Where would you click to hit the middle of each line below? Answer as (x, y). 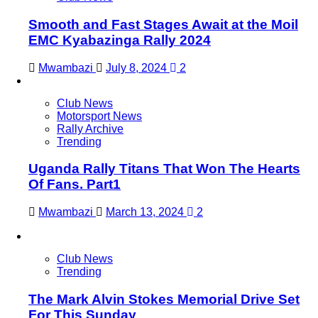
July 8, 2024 (138, 67)
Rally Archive (90, 128)
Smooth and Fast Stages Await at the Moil (163, 24)
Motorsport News (99, 116)
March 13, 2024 (146, 212)
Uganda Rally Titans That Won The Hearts (164, 169)
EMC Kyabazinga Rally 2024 (120, 40)
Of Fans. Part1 (75, 185)
